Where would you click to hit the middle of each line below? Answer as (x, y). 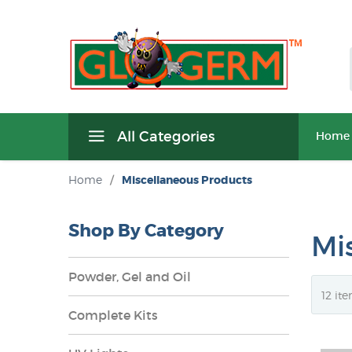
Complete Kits (113, 315)
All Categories (164, 137)
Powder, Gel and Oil (130, 277)
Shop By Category (146, 231)
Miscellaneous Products (187, 180)
